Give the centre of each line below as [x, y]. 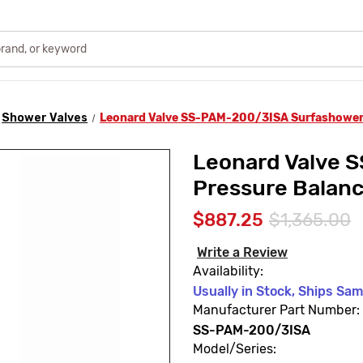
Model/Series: [235, 348]
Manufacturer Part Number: [276, 310]
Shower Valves [45, 117]
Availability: [228, 271]
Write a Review [242, 252]
